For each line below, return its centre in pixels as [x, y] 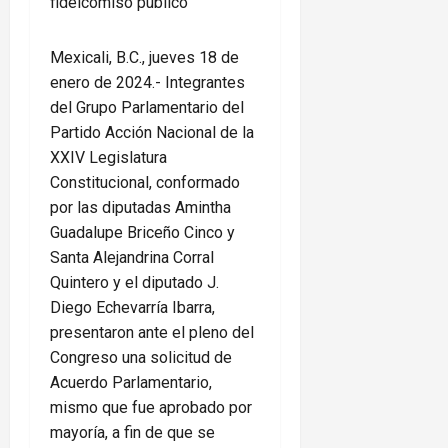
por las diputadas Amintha [140, 208]
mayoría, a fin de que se [132, 433]
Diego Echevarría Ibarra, [132, 308]
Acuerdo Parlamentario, [131, 383]
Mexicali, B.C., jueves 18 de [144, 58]
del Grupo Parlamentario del [147, 108]
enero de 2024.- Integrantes [147, 83]
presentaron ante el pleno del [152, 333]
